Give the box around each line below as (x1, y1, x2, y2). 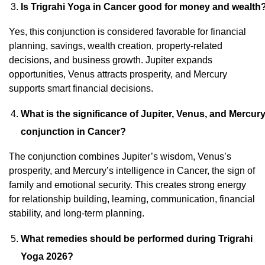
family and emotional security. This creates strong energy (9, 179, 246, 190)
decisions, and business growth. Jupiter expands (9, 54, 212, 65)
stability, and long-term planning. (9, 208, 144, 218)
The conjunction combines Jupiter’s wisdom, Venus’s (9, 151, 231, 161)
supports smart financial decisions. (9, 83, 153, 93)
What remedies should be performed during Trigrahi (21, 233, 253, 244)
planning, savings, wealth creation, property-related (9, 40, 222, 51)
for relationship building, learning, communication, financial (9, 193, 255, 204)
